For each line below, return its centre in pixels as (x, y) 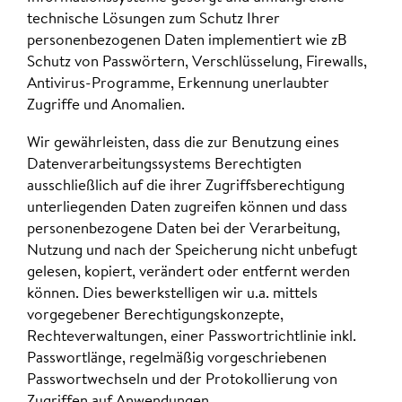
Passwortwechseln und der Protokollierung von (182, 380)
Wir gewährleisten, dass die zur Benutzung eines (183, 143)
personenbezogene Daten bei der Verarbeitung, (184, 229)
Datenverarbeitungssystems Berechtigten (164, 164)
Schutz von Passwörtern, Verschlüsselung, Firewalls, (197, 63)
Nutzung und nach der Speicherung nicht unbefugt (192, 250)
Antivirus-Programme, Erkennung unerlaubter (178, 84)
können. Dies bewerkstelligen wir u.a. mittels (172, 293)
